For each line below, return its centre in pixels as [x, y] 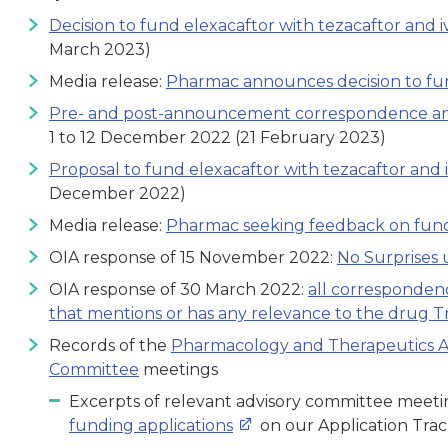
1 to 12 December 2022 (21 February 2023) [217, 137]
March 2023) [100, 49]
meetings [178, 369]
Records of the [110, 345]
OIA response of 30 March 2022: [178, 289]
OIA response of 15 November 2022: [193, 257]
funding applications [151, 425]
